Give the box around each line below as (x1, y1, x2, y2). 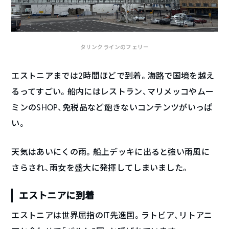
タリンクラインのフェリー (80, 43, 149, 51)
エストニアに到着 (19, 189, 95, 201)
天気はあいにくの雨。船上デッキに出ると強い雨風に (11, 146, 210, 157)
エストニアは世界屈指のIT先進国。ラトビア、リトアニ (11, 210, 213, 220)
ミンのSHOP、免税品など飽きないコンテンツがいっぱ (11, 102, 213, 112)
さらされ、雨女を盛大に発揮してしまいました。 (11, 162, 190, 173)
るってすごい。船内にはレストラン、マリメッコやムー (11, 86, 214, 97)
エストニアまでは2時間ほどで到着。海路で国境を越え (11, 70, 215, 81)
